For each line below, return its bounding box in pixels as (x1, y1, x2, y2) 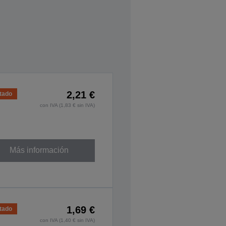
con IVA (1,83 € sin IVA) (40, 102, 95, 108)
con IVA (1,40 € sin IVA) (40, 217, 95, 223)
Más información (9, 146, 69, 155)
